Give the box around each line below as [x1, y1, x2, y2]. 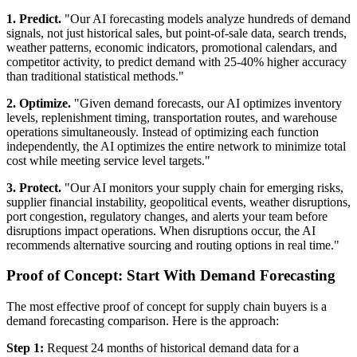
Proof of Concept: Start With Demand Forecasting [6, 267, 335, 284]
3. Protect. [6, 180, 61, 194]
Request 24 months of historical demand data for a [44, 341, 299, 355]
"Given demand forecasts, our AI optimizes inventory [71, 96, 342, 110]
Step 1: [6, 341, 44, 355]
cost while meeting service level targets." [6, 153, 210, 167]
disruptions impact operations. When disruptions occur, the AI [6, 223, 316, 237]
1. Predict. [6, 11, 61, 25]
